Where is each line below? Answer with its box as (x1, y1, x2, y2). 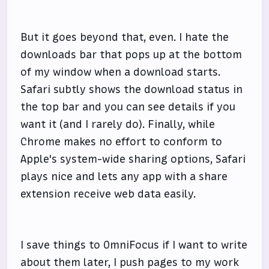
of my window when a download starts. (20, 65, 221, 79)
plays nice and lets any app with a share (20, 169, 228, 184)
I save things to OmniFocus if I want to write (20, 238, 248, 252)
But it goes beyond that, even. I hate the (20, 30, 229, 44)
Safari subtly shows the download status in (20, 82, 243, 97)
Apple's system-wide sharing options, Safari (20, 152, 246, 166)
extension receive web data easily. (20, 187, 196, 201)
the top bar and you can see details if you (20, 100, 236, 114)
